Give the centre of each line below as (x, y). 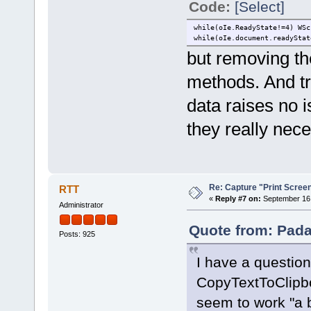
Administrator (81, 205)
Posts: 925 (77, 234)
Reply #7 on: (238, 199)
